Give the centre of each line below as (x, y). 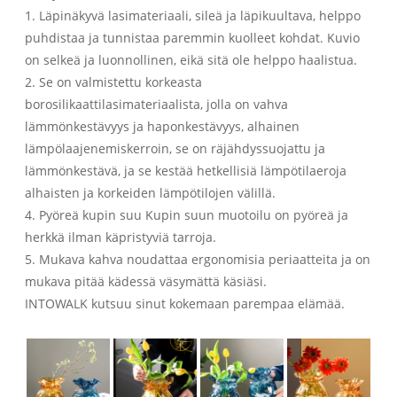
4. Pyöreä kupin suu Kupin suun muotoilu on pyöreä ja (187, 215)
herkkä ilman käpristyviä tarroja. (121, 237)
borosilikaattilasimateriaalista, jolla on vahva (157, 105)
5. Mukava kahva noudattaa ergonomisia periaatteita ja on (198, 260)
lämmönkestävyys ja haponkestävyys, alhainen (163, 127)
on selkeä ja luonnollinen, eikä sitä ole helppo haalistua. (191, 60)
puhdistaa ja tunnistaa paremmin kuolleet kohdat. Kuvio (193, 38)
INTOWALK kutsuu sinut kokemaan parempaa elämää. (185, 304)
